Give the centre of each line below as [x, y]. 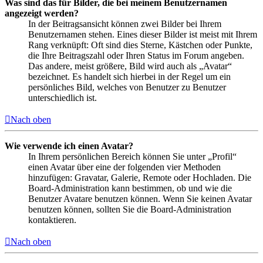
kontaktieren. [52, 220]
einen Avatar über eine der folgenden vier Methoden [124, 167]
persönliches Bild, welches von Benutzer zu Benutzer [127, 87]
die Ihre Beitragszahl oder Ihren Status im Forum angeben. [136, 55]
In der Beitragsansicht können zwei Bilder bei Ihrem [125, 23]
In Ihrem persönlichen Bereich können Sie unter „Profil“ [132, 156]
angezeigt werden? [42, 13]
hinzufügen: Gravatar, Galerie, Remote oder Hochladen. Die [140, 177]
